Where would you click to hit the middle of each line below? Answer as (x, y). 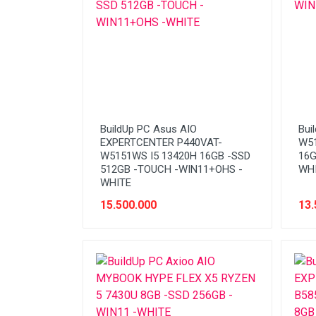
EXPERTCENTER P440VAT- (161, 142)
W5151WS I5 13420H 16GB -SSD (175, 156)
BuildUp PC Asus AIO (148, 129)
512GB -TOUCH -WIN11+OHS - (171, 169)
